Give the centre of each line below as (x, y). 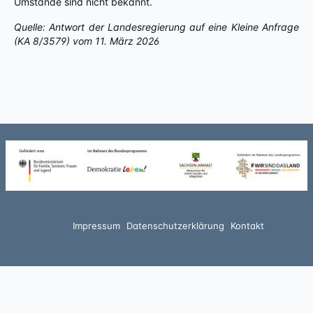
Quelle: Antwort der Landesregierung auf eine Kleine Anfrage (156, 27)
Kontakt (247, 225)
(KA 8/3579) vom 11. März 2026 (87, 41)
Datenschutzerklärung (175, 225)
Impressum (96, 225)
